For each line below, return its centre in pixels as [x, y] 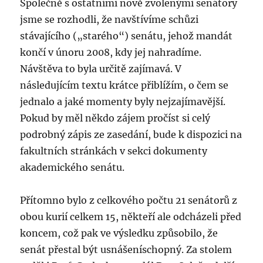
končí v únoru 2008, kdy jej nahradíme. [111, 53]
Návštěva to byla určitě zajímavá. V [101, 69]
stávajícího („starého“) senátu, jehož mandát [127, 36]
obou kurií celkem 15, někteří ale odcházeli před [131, 217]
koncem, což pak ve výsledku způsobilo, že [119, 233]
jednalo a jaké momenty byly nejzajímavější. [123, 102]
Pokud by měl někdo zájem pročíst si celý [115, 118]
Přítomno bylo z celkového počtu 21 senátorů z [129, 200]
